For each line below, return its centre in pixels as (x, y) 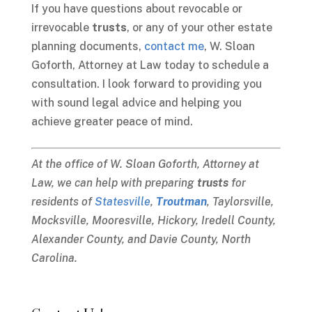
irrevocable (61, 28)
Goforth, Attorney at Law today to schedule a (150, 65)
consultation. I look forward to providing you (146, 84)
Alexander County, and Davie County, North (141, 240)
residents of (63, 202)
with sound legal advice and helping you (136, 103)
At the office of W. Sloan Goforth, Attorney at (145, 164)
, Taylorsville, (240, 202)
